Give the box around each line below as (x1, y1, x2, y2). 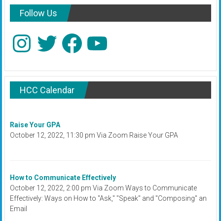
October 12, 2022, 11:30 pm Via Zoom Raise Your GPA (10, 131, 179, 140)
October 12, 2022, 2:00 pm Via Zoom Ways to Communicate (10, 184, 197, 192)
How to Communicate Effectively (10, 173, 116, 182)
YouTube (84, 30, 113, 38)
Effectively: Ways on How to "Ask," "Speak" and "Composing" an (10, 194, 207, 202)
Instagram (9, 30, 41, 38)
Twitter (34, 30, 56, 38)
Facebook (59, 30, 91, 38)
